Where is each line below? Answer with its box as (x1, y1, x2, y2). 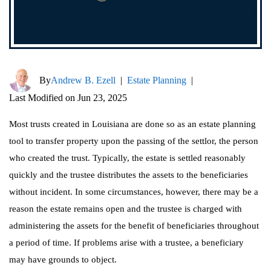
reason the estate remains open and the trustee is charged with (9, 204, 242, 214)
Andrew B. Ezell (51, 75, 116, 85)
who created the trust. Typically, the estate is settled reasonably (9, 153, 246, 163)
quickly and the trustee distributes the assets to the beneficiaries (9, 170, 248, 180)
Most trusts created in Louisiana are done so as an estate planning (9, 119, 256, 129)
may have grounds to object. (9, 255, 117, 264)
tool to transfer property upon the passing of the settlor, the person (9, 136, 258, 146)
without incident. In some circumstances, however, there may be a (9, 187, 258, 197)
